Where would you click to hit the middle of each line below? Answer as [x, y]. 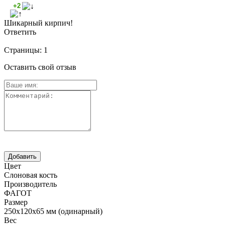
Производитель [30, 184]
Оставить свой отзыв [40, 67]
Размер [16, 202]
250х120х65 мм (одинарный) [53, 211]
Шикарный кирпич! [38, 23]
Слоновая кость [31, 175]
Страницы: [24, 50]
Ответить [20, 32]
